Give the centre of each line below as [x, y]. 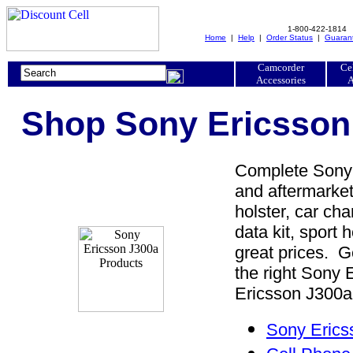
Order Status [290, 37]
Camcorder [281, 67]
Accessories [281, 80]
